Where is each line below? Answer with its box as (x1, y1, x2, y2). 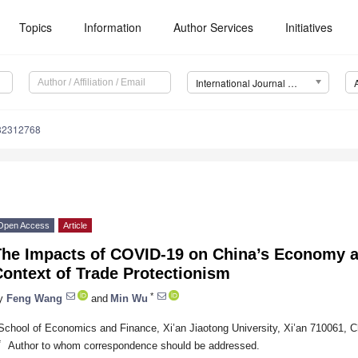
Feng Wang (6, 292, 62, 304)
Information (84, 19, 142, 35)
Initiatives (285, 19, 333, 35)
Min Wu (110, 292, 148, 304)
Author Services (173, 19, 254, 35)
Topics (19, 19, 53, 35)
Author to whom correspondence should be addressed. (7, 339, 260, 352)
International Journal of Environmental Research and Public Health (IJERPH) (287, 76, 297, 90)
